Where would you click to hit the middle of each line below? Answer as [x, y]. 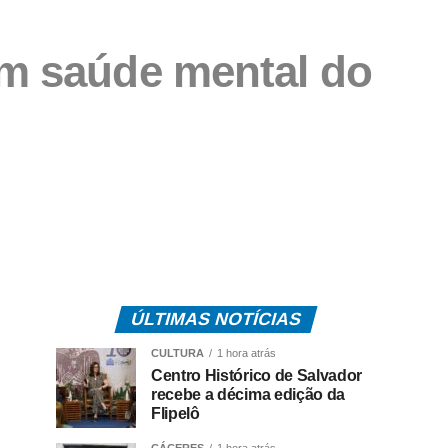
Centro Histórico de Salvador [257, 376]
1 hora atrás [246, 353]
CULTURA [177, 353]
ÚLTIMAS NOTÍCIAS [216, 319]
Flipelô [175, 414]
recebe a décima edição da [248, 395]
